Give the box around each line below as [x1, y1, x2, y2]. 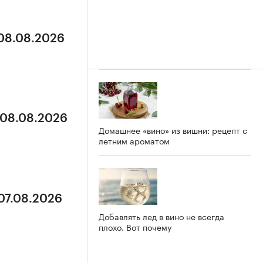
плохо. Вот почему [99, 220, 171, 234]
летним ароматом [99, 134, 170, 147]
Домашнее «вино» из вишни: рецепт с [99, 123, 247, 137]
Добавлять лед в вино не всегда [99, 210, 224, 223]
